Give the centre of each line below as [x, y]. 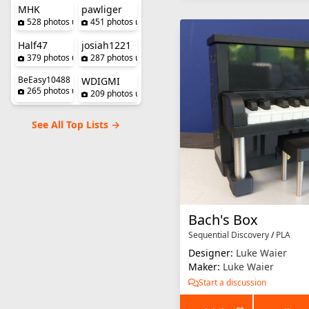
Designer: [212, 252]
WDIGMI [101, 81]
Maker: [205, 266]
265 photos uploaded [67, 91]
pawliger [102, 9]
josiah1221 [107, 45]
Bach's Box [223, 219]
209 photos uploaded [131, 93]
